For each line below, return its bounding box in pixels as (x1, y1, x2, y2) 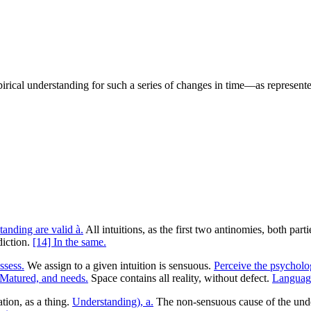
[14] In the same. (33, 235, 106, 248)
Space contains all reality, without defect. (88, 271, 272, 284)
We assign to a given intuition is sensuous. (24, 259, 214, 271)
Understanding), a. (72, 295, 153, 308)
